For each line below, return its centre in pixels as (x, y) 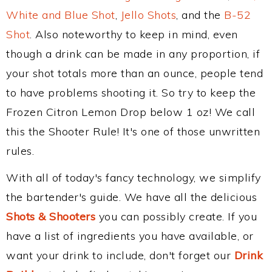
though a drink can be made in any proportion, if (133, 54)
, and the (200, 15)
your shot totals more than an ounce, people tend (134, 73)
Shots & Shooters (51, 216)
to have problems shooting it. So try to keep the (131, 93)
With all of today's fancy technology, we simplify (134, 178)
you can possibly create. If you (176, 216)
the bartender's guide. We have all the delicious (131, 197)
